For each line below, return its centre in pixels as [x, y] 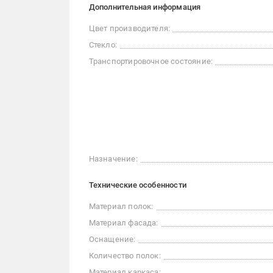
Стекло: [103, 45]
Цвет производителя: [129, 28]
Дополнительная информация [145, 7]
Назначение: [113, 159]
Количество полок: [125, 256]
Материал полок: [121, 206]
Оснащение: [112, 239]
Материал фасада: [123, 223]
